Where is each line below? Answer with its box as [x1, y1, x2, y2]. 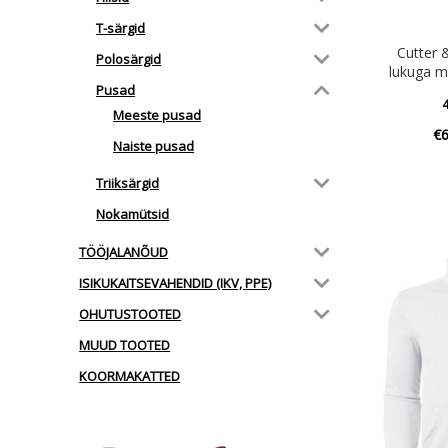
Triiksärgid [96, 174, 160, 193]
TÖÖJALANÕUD [79, 242, 169, 261]
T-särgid [96, 19, 146, 38]
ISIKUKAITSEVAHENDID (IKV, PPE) [79, 273, 272, 292]
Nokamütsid [96, 205, 170, 224]
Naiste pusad [112, 136, 194, 155]
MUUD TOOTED [79, 335, 171, 354]
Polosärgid [96, 50, 162, 69]
